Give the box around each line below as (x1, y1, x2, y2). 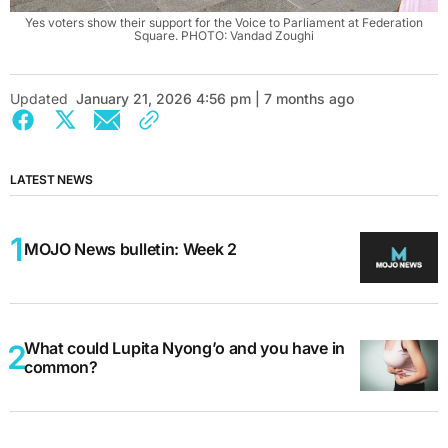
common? (24, 356, 98, 377)
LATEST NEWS (10, 172, 93, 188)
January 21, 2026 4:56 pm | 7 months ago (76, 90, 354, 108)
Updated (10, 90, 68, 108)
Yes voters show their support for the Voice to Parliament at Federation (25, 15, 423, 31)
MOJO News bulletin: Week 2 (24, 239, 237, 260)
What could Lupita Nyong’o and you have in (24, 337, 345, 358)
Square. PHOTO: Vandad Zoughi (134, 28, 314, 44)
